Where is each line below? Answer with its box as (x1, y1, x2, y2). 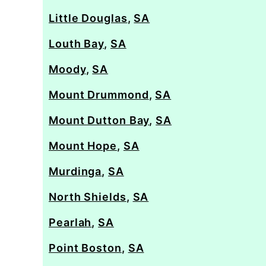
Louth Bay (49, 37, 104, 50)
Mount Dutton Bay (49, 114, 150, 126)
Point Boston (49, 242, 122, 254)
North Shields (49, 191, 126, 203)
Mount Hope (49, 140, 118, 152)
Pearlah (49, 216, 92, 229)
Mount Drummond (49, 88, 149, 101)
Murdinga (49, 165, 102, 178)
